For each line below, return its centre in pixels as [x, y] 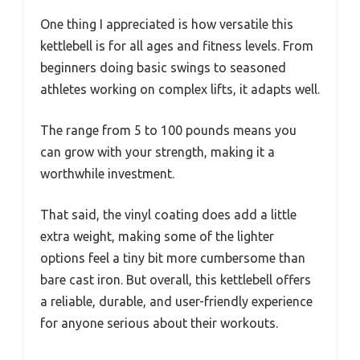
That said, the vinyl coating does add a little [168, 214]
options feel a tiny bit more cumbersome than [173, 258]
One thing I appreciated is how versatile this [167, 24]
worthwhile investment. [107, 173]
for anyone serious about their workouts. [159, 323]
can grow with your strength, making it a [157, 151]
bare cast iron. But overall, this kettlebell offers [176, 279]
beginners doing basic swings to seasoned [163, 67]
